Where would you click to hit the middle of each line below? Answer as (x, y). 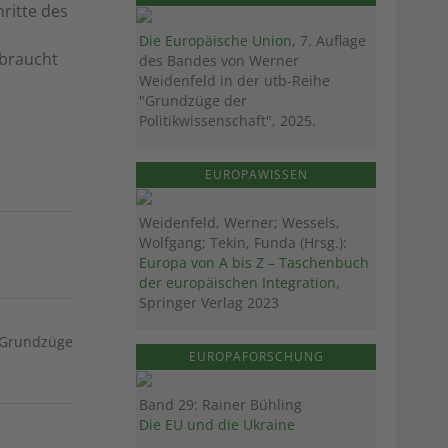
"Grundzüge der (193, 100)
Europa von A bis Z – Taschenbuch (254, 262)
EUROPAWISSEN (256, 174)
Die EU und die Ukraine (217, 424)
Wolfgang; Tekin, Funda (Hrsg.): (243, 242)
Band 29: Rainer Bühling (220, 404)
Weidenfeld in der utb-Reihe (234, 80)
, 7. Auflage (329, 40)
